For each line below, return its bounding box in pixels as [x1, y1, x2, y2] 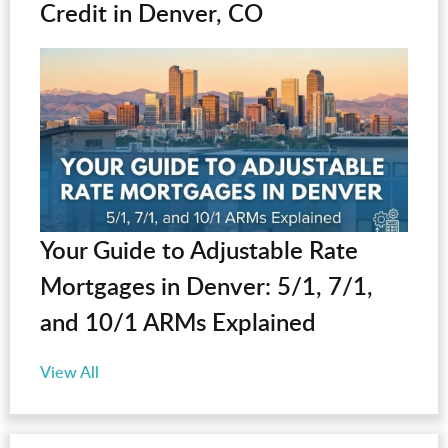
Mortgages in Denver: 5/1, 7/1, [40, 269, 373, 303]
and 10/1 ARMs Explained [40, 305, 316, 339]
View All [40, 361, 99, 384]
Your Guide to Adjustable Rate [40, 233, 358, 267]
